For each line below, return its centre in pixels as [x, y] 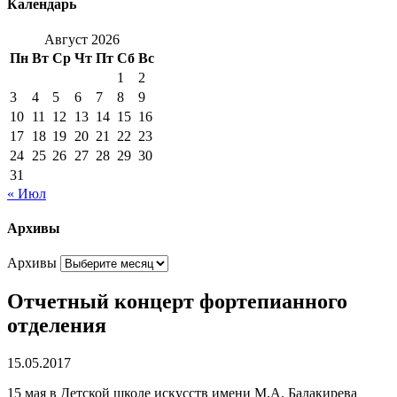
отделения [57, 326]
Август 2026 [82, 39]
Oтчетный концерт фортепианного [177, 302]
